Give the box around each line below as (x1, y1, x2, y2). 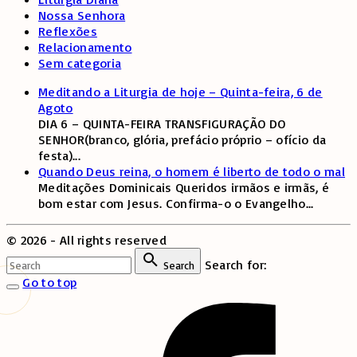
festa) (38, 147, 73, 164)
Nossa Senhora (38, 7, 126, 24)
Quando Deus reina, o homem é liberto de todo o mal (38, 163, 345, 180)
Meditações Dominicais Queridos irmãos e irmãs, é (38, 179, 330, 196)
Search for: (204, 257, 267, 273)
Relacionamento (38, 39, 132, 56)
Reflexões (38, 23, 97, 40)
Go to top (22, 274, 77, 291)
